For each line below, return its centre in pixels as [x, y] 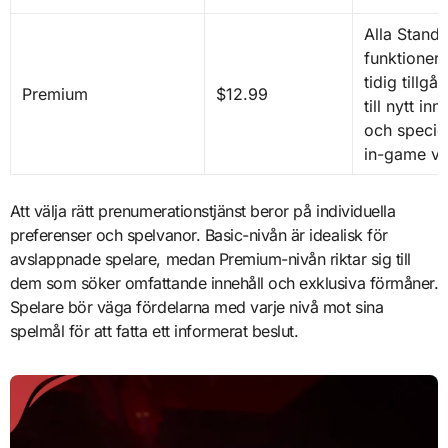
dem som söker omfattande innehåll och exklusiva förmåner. [224, 283]
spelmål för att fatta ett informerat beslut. [154, 331]
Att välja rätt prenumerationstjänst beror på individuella [202, 211]
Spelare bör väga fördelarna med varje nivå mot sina [196, 307]
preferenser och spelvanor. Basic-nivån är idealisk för [198, 235]
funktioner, [403, 58]
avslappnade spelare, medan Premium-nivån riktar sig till [210, 259]
